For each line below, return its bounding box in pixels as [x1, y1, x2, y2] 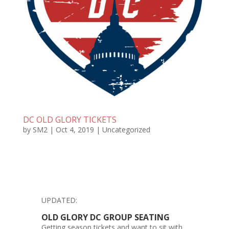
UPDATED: [41, 195, 77, 205]
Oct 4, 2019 [55, 124, 94, 134]
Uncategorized [102, 124, 150, 134]
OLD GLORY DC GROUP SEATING [41, 211, 170, 223]
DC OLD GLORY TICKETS [22, 113, 117, 125]
